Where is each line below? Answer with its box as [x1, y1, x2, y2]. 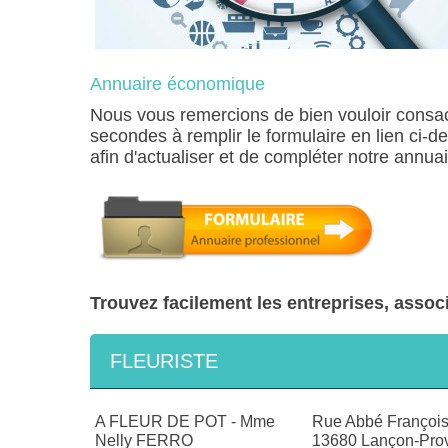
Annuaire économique [90, 74, 265, 95]
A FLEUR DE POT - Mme [95, 413, 275, 431]
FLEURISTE [110, 350, 218, 373]
